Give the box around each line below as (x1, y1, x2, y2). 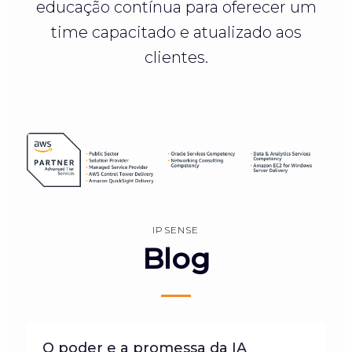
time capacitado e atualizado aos (50, 22, 302, 42)
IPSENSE (152, 223, 200, 236)
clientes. (144, 47, 208, 67)
